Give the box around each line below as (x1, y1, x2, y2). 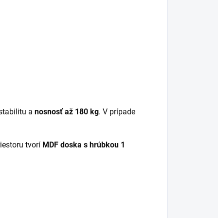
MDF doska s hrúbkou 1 (42, 140, 125, 149)
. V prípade (99, 107, 135, 116)
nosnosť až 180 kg (35, 107, 99, 116)
